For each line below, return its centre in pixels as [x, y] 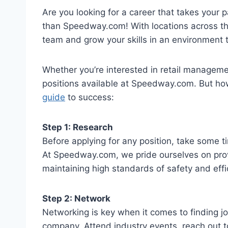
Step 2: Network [76, 198]
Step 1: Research [78, 127]
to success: [90, 97]
